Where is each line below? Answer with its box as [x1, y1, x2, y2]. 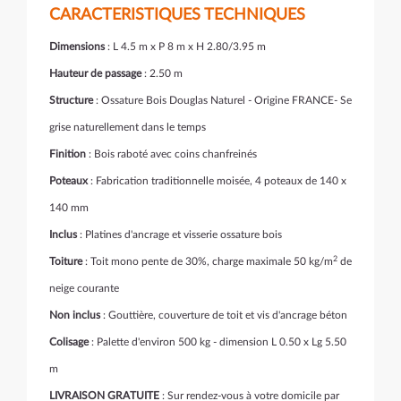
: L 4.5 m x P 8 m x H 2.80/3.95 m [105, 41, 266, 53]
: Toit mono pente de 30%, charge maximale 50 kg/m [82, 256, 333, 268]
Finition [49, 149, 86, 160]
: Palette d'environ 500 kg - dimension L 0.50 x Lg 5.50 [89, 337, 346, 348]
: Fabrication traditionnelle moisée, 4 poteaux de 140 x [88, 175, 346, 187]
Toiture [49, 256, 82, 268]
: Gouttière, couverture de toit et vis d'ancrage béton [100, 310, 347, 321]
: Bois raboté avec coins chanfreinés [86, 149, 257, 160]
